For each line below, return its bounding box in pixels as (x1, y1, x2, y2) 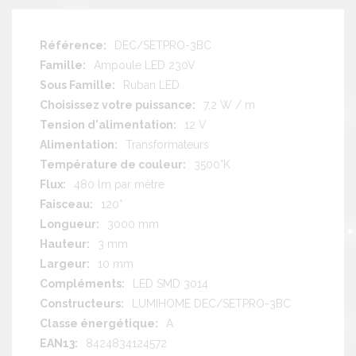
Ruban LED (123, 78, 180, 91)
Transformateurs (126, 137, 209, 151)
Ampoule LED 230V (94, 58, 195, 72)
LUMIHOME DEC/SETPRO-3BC (132, 296, 291, 310)
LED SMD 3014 (133, 277, 208, 290)
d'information (39, 53, 106, 67)
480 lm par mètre (74, 177, 164, 191)
